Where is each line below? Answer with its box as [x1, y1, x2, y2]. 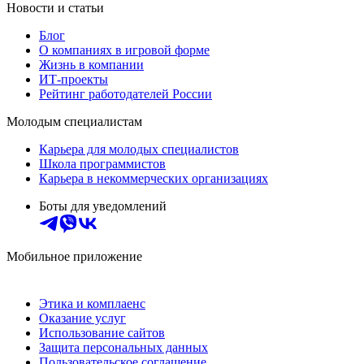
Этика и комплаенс [39, 297, 145, 311]
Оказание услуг [39, 311, 126, 326]
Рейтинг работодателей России [39, 87, 212, 102]
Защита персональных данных [39, 340, 208, 355]
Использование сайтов [39, 326, 165, 340]
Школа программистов [39, 157, 166, 171]
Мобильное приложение [6, 249, 142, 264]
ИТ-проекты [39, 72, 108, 87]
